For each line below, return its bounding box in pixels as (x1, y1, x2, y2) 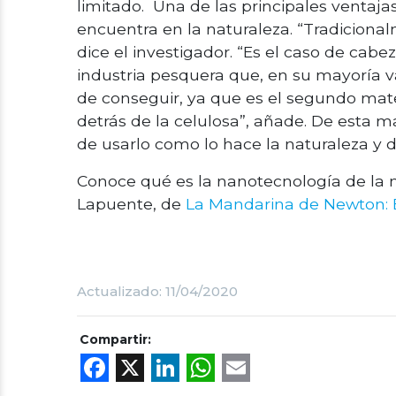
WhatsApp (215, 350, 364, 385)
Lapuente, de (77, 194, 186, 213)
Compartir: (80, 331, 151, 347)
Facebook (109, 350, 245, 385)
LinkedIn (179, 350, 302, 385)
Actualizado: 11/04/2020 (77, 283, 238, 300)
